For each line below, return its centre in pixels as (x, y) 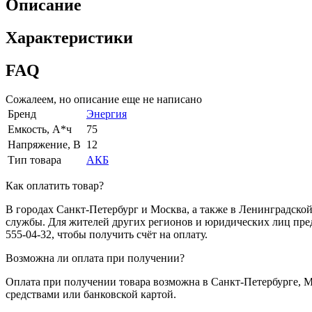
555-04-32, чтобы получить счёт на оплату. (107, 235)
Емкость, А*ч (40, 130)
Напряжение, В (44, 145)
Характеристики (69, 37)
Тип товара (34, 160)
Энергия (107, 114)
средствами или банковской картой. (91, 295)
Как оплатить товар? (55, 186)
